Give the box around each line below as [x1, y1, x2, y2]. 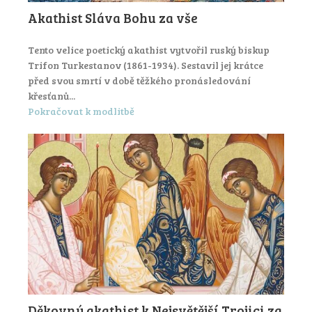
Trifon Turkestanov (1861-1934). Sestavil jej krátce [28, 58, 263, 72]
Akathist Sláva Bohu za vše [28, 8, 198, 26]
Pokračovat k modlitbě [28, 104, 134, 118]
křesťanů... [28, 88, 75, 102]
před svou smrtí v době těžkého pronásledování [28, 73, 251, 87]
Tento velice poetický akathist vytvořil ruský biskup [28, 42, 270, 56]
